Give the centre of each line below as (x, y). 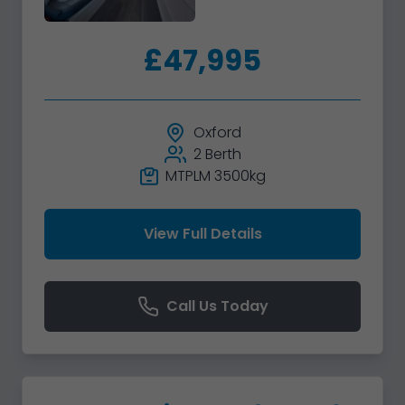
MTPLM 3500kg (215, 176)
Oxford (217, 133)
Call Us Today (217, 306)
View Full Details (202, 234)
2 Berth (217, 155)
